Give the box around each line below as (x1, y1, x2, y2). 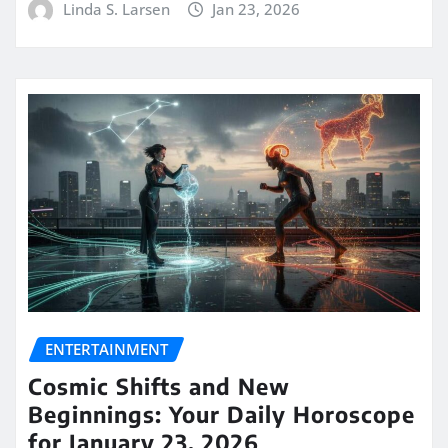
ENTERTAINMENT (45, 339, 168, 360)
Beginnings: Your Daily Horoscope (28, 399, 415, 428)
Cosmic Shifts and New (28, 371, 290, 400)
